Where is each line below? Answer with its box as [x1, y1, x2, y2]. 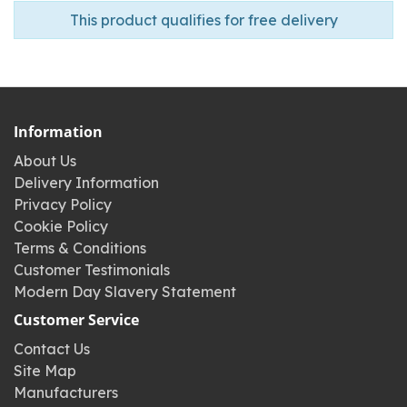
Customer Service [14, 310, 139, 330]
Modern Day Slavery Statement [14, 283, 236, 301]
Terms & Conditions [14, 239, 146, 257]
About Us [14, 152, 76, 170]
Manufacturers [14, 383, 118, 402]
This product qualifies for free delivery [69, 11, 338, 29]
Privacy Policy [14, 195, 112, 213]
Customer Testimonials [14, 261, 170, 279]
